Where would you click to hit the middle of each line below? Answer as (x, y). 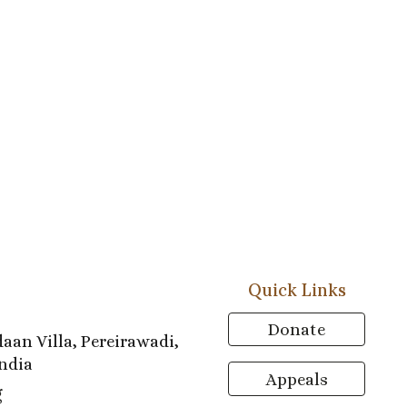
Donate (297, 330)
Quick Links (297, 290)
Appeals (297, 379)
